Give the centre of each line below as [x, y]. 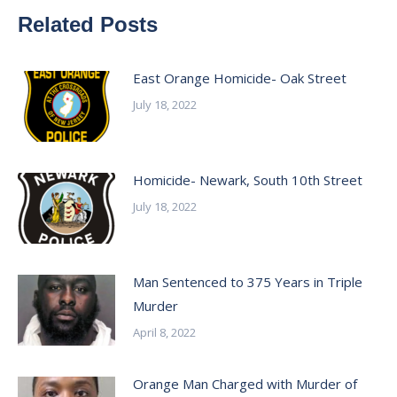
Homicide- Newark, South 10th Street [248, 180]
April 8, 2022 [164, 332]
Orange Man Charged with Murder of [245, 384]
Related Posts [88, 24]
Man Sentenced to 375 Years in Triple [248, 282]
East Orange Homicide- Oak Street [240, 78]
